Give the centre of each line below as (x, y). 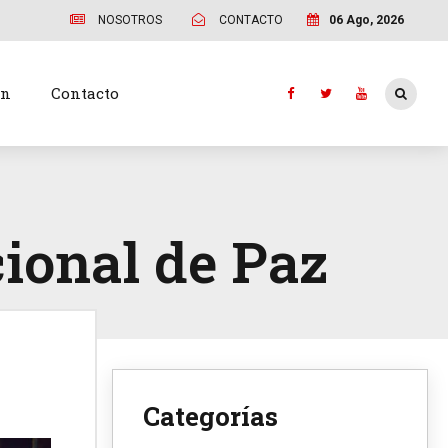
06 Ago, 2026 (367, 19)
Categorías (210, 415)
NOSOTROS (130, 19)
